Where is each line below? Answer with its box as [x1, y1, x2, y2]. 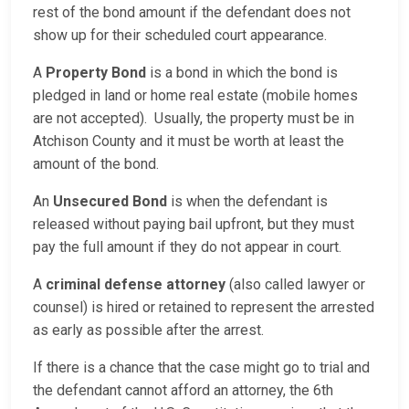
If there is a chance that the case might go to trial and [33, 359, 370, 377]
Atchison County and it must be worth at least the [33, 132, 344, 151]
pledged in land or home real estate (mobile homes [33, 87, 358, 105]
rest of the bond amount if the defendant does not [33, 4, 351, 22]
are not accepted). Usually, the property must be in [33, 110, 354, 128]
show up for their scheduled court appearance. [33, 26, 327, 45]
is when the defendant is [167, 193, 328, 211]
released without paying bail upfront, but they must [33, 215, 354, 234]
